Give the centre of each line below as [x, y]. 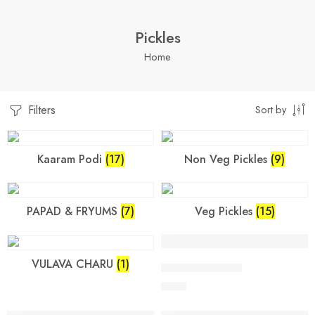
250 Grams [199, 265]
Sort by [271, 109]
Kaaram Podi [71, 159]
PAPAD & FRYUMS [74, 212]
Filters [40, 110]
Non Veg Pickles [227, 159]
